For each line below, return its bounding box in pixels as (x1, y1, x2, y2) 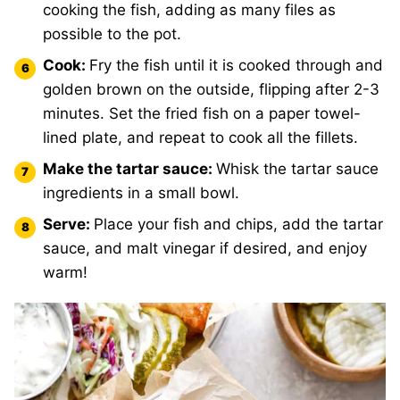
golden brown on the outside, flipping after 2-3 (43, 80, 379, 99)
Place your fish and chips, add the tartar (94, 215, 383, 234)
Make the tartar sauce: (43, 160, 216, 179)
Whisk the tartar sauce (216, 160, 379, 179)
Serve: (43, 215, 94, 234)
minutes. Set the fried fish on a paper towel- (43, 104, 361, 123)
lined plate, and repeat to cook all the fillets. (43, 129, 358, 147)
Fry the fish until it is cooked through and (89, 56, 383, 75)
